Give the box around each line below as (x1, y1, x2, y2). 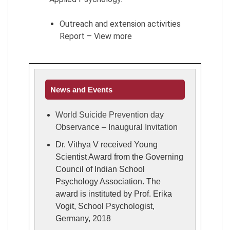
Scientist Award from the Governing (55, 152, 183, 161)
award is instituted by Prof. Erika (55, 189, 172, 198)
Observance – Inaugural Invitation (55, 122, 178, 131)
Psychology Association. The (55, 177, 161, 186)
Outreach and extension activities (60, 18, 181, 29)
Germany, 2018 (55, 214, 111, 223)
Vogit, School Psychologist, (55, 201, 155, 210)
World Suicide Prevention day (55, 110, 164, 119)
